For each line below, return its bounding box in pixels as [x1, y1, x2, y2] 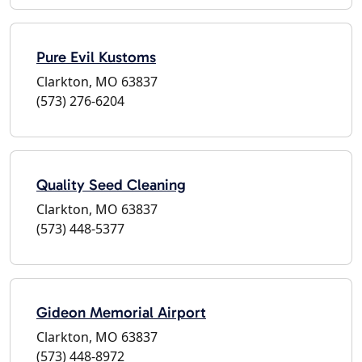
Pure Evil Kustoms [36, 47, 156, 66]
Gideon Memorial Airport [36, 302, 206, 322]
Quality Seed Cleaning [36, 175, 186, 194]
